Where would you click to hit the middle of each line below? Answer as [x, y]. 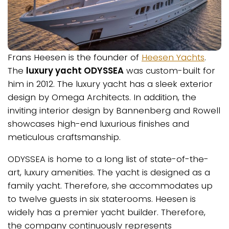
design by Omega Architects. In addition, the [102, 97]
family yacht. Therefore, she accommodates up [110, 185]
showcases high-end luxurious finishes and [98, 124]
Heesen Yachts [173, 58]
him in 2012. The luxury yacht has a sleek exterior [110, 84]
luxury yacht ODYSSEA [75, 71]
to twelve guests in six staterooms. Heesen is [102, 199]
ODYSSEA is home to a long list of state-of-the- [108, 159]
